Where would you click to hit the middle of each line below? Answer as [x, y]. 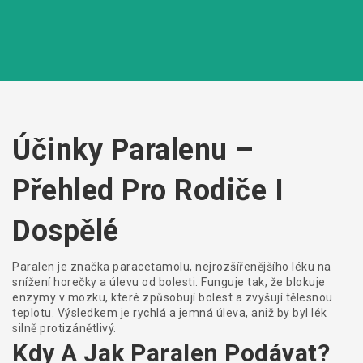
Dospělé [66, 231]
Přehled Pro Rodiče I [148, 190]
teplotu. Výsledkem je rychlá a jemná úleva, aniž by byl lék [170, 313]
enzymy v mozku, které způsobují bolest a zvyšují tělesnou [173, 297]
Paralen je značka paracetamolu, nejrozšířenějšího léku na [172, 267]
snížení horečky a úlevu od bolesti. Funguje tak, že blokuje [169, 282]
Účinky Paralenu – [133, 150]
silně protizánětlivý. [64, 328]
